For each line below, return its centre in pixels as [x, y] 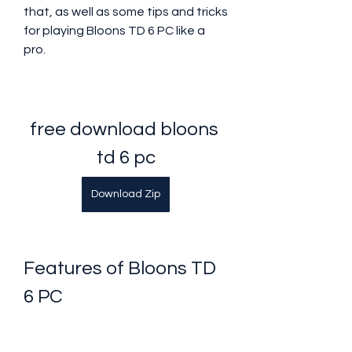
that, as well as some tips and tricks [126, 12]
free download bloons [124, 129]
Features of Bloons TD [120, 268]
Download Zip [126, 194]
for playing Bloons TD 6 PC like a [114, 31]
